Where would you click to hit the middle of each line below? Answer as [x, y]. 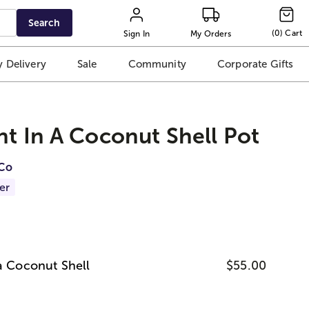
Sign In [137, 33]
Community [157, 64]
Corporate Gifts [255, 64]
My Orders [211, 33]
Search [44, 23]
